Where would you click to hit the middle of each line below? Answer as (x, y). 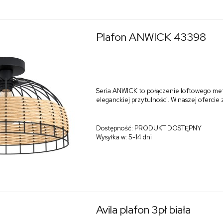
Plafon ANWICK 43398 (151, 37)
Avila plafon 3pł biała (143, 210)
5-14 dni (140, 137)
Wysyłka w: (111, 137)
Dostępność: (114, 128)
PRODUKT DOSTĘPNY (168, 128)
